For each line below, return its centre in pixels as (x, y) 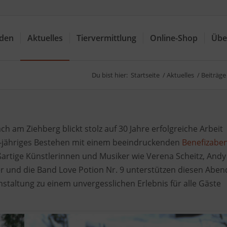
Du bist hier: (110, 75)
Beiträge (214, 75)
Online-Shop (174, 38)
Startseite (145, 75)
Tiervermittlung (106, 38)
